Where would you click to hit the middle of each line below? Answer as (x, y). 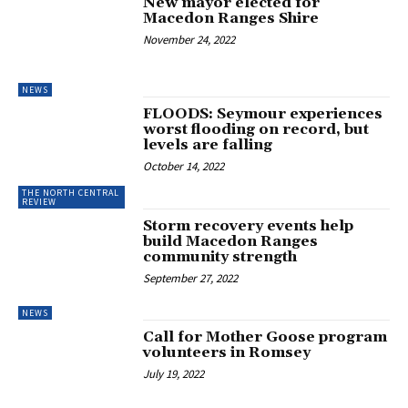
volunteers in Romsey (227, 353)
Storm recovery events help (249, 225)
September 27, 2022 (191, 278)
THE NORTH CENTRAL (71, 192)
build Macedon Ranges (231, 241)
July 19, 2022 (174, 374)
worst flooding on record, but (256, 130)
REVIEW (39, 201)
